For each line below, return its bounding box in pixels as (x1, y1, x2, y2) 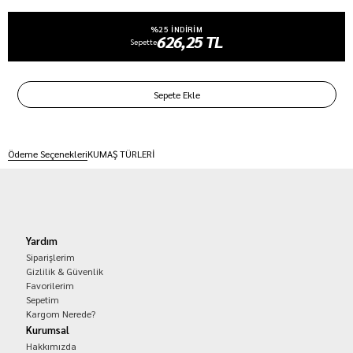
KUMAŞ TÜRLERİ (87, 147, 155, 161)
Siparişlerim (26, 251, 76, 264)
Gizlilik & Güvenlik (26, 265, 104, 278)
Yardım (26, 234, 58, 248)
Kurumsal (26, 323, 70, 337)
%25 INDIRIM (150, 24, 203, 35)
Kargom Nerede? (26, 307, 96, 321)
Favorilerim (26, 279, 75, 292)
